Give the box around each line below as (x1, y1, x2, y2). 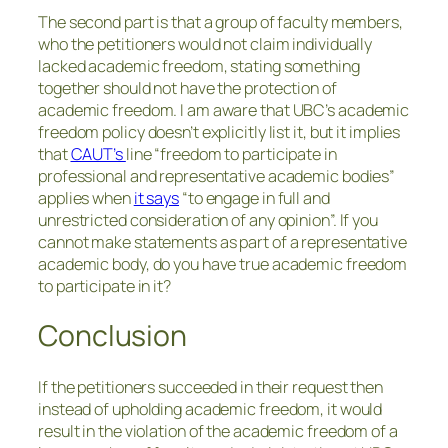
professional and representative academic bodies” (38, 164, 396, 187)
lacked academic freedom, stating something (38, 54, 360, 77)
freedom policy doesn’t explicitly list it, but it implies (38, 120, 401, 143)
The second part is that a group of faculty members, (38, 10, 403, 33)
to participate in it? (38, 274, 171, 297)
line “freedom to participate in (125, 142, 337, 165)
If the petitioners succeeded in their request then (38, 375, 383, 398)
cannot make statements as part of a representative (38, 230, 407, 253)
